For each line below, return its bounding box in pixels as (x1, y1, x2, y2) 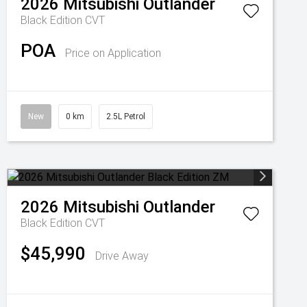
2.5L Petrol (106, 112, 145, 121)
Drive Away (95, 249, 149, 262)
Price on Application (65, 47, 161, 60)
